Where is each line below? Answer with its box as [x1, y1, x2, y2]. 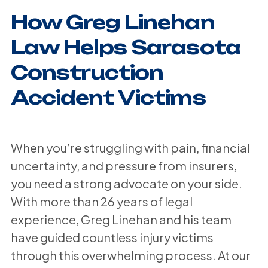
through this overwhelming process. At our [10, 247, 251, 263]
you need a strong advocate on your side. [10, 175, 242, 191]
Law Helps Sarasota [10, 35, 240, 59]
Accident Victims [10, 85, 206, 109]
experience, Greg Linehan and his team [10, 211, 232, 227]
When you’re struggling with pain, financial [10, 139, 250, 155]
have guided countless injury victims [10, 229, 214, 245]
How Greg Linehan [10, 10, 215, 34]
